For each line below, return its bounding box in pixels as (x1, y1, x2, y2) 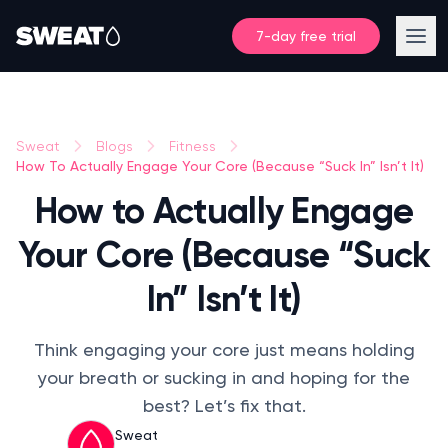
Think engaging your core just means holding (33, 339, 415, 360)
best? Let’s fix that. (142, 395, 306, 416)
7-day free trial (256, 27, 356, 44)
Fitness (169, 138, 216, 154)
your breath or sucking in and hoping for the (38, 367, 410, 388)
